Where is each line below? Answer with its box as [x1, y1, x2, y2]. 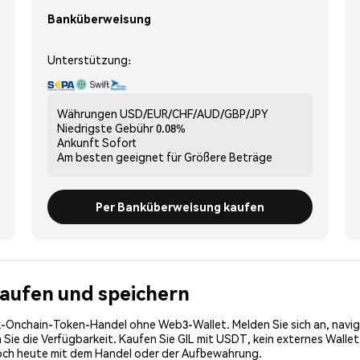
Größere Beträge [184, 149, 272, 164]
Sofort [102, 134, 137, 149]
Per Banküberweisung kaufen [96, 198, 264, 214]
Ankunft [57, 134, 100, 149]
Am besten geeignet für [57, 149, 182, 164]
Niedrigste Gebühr [57, 120, 153, 135]
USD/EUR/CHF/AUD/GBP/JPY [120, 105, 268, 121]
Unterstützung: [47, 51, 131, 67]
